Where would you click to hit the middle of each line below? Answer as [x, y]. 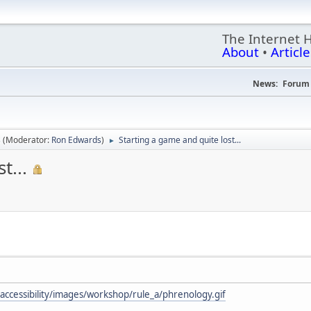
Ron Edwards [76, 140]
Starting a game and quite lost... [180, 140]
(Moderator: [27, 140]
